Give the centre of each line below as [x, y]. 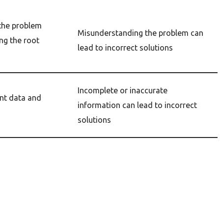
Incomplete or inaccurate [123, 90]
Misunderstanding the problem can [140, 33]
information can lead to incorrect [137, 105]
